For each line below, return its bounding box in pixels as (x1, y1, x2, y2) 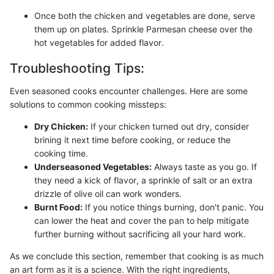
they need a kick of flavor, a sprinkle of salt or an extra (34, 175, 253, 186)
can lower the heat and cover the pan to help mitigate (34, 215, 249, 226)
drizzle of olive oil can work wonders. (34, 188, 182, 199)
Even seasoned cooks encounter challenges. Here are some (10, 86, 248, 97)
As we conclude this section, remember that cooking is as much (10, 251, 264, 262)
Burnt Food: (34, 202, 83, 213)
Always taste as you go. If (152, 161, 257, 172)
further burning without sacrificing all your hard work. (34, 229, 246, 240)
